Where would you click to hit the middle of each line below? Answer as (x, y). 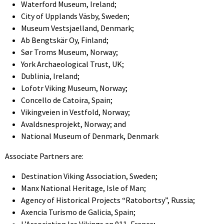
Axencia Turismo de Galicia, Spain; (78, 212)
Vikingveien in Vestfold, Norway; (75, 112)
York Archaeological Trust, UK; (72, 64)
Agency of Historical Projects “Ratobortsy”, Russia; (108, 200)
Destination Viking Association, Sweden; (89, 176)
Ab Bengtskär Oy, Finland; (65, 40)
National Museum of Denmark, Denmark (90, 136)
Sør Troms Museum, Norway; (69, 52)
